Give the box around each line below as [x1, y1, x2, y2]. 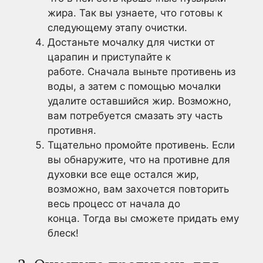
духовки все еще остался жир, [48, 168, 199, 180]
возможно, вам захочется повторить [48, 183, 229, 195]
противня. [48, 124, 96, 136]
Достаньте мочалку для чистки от [48, 36, 215, 48]
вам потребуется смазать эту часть [48, 109, 222, 122]
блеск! [48, 227, 79, 239]
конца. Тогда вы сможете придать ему [48, 212, 239, 224]
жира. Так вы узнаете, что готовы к [48, 6, 222, 19]
